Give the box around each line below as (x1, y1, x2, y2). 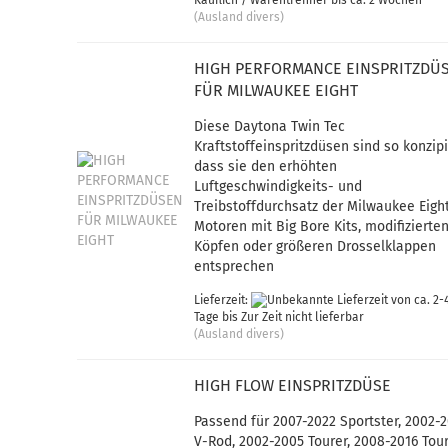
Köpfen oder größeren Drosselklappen (194, 238, 437, 255)
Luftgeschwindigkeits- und (194, 178, 363, 195)
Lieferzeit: (194, 293, 252, 307)
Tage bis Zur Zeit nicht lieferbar (194, 310, 365, 325)
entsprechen (194, 258, 275, 275)
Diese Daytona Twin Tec (194, 118, 346, 135)
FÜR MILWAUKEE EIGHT (194, 81, 359, 100)
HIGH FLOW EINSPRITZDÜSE (194, 376, 392, 395)
